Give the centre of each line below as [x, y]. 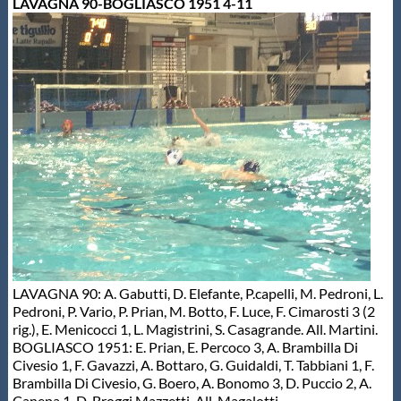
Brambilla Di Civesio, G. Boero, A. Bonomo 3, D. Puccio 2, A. [192, 383]
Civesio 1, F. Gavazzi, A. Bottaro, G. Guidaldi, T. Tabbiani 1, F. [193, 365]
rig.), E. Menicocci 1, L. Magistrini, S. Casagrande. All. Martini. [195, 329]
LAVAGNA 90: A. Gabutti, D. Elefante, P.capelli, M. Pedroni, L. [197, 293]
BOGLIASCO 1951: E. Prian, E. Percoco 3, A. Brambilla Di [185, 347]
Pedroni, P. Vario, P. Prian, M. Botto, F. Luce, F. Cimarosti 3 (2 [193, 311]
